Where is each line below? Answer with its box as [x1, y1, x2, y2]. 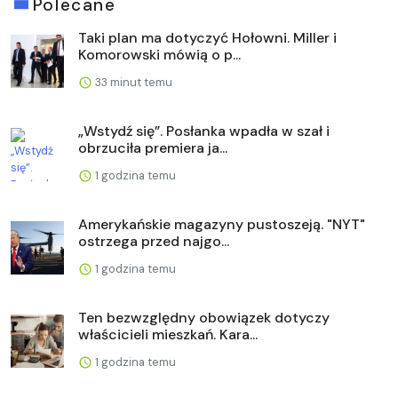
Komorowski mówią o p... [78, 44, 241, 64]
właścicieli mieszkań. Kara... [78, 324, 258, 344]
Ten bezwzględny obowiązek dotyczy [78, 307, 330, 327]
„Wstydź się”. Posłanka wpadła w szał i [78, 121, 330, 140]
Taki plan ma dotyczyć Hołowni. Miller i [78, 28, 337, 47]
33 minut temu [92, 74, 172, 90]
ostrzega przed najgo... [78, 231, 229, 251]
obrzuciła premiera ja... [78, 138, 227, 157]
